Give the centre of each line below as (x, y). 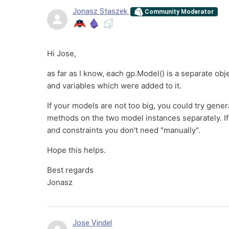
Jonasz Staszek (101, 11)
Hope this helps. (76, 150)
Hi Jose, (62, 54)
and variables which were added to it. (114, 86)
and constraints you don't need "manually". (124, 130)
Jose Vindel (92, 223)
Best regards (70, 170)
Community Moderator (179, 12)
